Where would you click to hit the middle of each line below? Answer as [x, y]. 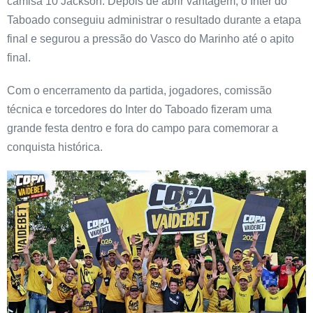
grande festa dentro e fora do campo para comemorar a [143, 129]
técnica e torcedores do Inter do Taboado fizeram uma [139, 110]
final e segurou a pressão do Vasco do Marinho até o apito [151, 39]
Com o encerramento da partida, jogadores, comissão [139, 91]
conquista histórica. [55, 147]
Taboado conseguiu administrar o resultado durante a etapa [154, 20]
